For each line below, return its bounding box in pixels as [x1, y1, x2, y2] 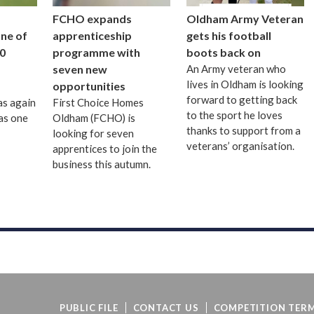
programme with [53, 45, 141, 59]
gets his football [186, 28, 271, 42]
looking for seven [53, 126, 135, 139]
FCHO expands [53, 11, 132, 25]
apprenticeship [53, 28, 132, 42]
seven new [53, 62, 108, 76]
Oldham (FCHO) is [53, 111, 136, 124]
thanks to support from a [186, 123, 301, 137]
